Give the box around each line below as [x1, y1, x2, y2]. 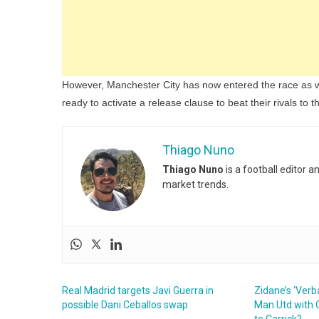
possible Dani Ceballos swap [62, 298, 188, 310]
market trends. [162, 178, 229, 190]
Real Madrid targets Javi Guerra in [62, 284, 214, 296]
